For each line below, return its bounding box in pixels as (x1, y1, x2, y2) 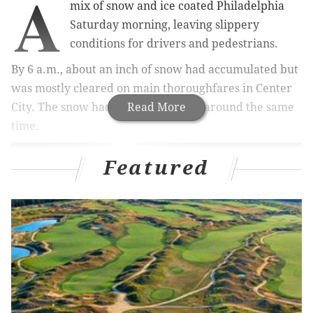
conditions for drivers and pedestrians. (70, 36, 278, 50)
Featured (103, 156, 210, 180)
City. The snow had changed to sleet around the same (11, 100, 294, 114)
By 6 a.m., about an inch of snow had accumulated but (11, 62, 298, 76)
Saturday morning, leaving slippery (70, 17, 259, 31)
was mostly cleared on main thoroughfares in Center (11, 81, 292, 95)
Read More (127, 100, 186, 114)
